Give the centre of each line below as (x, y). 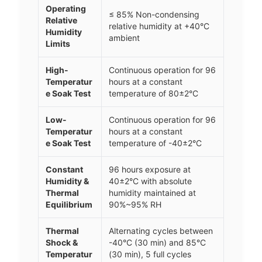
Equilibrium (69, 205)
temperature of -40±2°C (155, 143)
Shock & (62, 243)
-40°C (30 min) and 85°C (157, 243)
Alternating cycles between (161, 231)
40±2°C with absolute (150, 181)
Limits (58, 44)
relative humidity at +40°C (159, 26)
